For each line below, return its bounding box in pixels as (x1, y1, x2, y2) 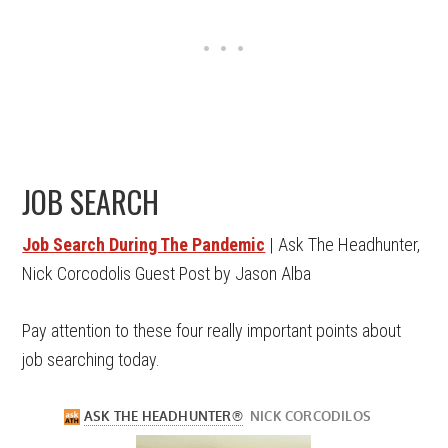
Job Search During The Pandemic (22, 234, 266, 255)
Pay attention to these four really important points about (22, 320, 402, 341)
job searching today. (22, 349, 161, 370)
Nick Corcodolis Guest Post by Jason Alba (22, 263, 312, 284)
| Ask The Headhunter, (265, 234, 421, 255)
